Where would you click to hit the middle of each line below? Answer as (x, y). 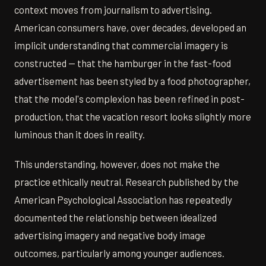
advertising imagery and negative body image (110, 235)
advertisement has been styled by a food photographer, (132, 81)
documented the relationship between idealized (115, 218)
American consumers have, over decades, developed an (130, 28)
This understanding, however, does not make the (117, 164)
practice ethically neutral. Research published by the (126, 182)
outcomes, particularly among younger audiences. (119, 253)
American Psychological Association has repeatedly (123, 200)
